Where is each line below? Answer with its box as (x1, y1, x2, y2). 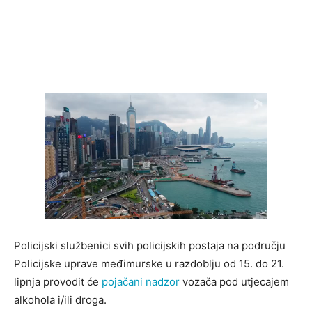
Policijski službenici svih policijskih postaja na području (14, 239, 286, 253)
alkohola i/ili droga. (14, 293, 107, 307)
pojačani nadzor (102, 275, 180, 289)
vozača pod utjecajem (180, 275, 289, 289)
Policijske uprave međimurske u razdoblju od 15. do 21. (14, 257, 284, 271)
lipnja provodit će (14, 275, 102, 289)
